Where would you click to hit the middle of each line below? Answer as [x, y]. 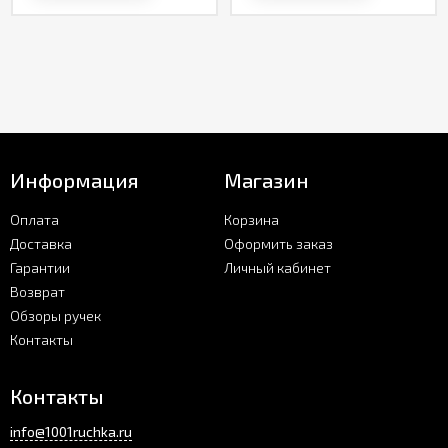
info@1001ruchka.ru [71, 431]
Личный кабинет [277, 267]
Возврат [37, 291]
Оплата [34, 219]
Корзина [251, 219]
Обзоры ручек [55, 315]
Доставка [41, 243]
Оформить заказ [278, 243]
